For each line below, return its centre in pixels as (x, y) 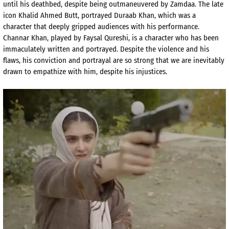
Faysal (93, 38)
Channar (16, 38)
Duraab (125, 16)
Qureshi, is (121, 38)
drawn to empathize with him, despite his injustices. (85, 72)
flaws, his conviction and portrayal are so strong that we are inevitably (114, 61)
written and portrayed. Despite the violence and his (127, 49)
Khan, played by (56, 38)
